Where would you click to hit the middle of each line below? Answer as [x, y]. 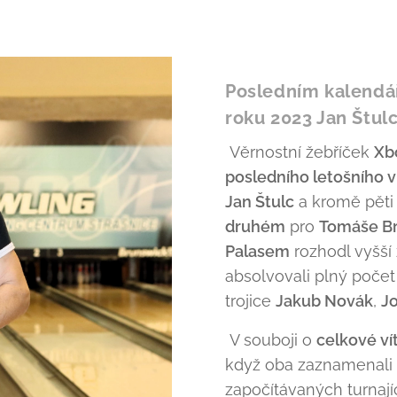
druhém [255, 226]
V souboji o [271, 340]
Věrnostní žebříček [300, 152]
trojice [250, 301]
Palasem [257, 251]
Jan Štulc [260, 202]
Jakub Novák [324, 301]
